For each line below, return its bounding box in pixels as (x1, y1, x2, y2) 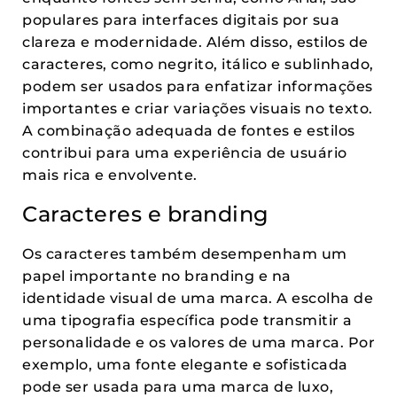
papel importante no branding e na (22, 268, 292, 284)
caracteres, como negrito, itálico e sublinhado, (22, 56, 374, 73)
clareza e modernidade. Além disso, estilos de (22, 34, 369, 51)
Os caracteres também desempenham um (22, 245, 347, 262)
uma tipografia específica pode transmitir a (22, 312, 353, 329)
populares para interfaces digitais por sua (22, 12, 339, 28)
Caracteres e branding (22, 201, 269, 227)
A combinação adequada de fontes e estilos (22, 122, 355, 139)
